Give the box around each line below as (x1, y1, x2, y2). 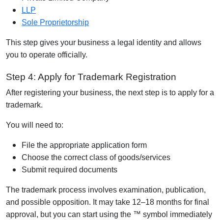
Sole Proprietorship (22, 18, 89, 27)
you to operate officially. (6, 50, 87, 59)
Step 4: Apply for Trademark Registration (6, 71, 176, 82)
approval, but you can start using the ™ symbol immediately (6, 210, 212, 219)
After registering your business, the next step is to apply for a (6, 88, 214, 97)
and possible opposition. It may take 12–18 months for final (6, 197, 209, 206)
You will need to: (6, 120, 63, 129)
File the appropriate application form (22, 140, 147, 149)
